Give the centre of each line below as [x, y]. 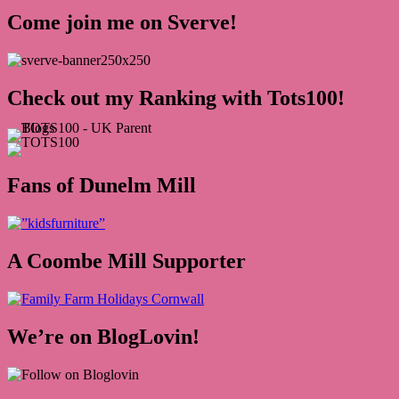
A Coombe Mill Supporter [126, 261]
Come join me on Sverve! [122, 22]
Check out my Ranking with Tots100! [176, 98]
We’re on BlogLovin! [103, 337]
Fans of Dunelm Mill [102, 186]
